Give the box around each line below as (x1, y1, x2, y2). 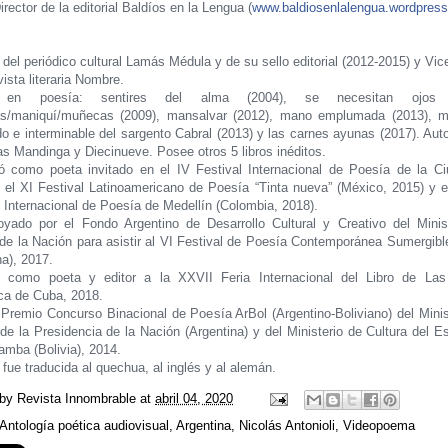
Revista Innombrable (17, 391, 136, 407)
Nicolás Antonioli (239, 418, 335, 433)
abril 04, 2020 (155, 391, 233, 407)
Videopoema (343, 418, 415, 433)
